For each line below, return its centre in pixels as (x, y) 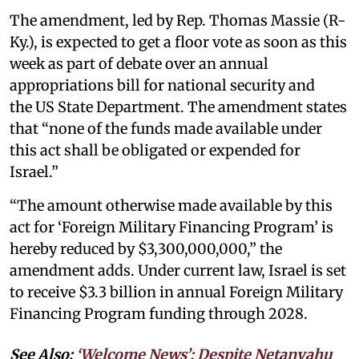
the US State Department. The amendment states (178, 107)
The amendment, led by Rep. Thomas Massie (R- (177, 20)
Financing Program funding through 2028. (159, 314)
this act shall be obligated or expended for (155, 150)
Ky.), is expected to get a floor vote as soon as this (178, 42)
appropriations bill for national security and (162, 85)
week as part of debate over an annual (139, 64)
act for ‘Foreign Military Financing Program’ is (171, 227)
